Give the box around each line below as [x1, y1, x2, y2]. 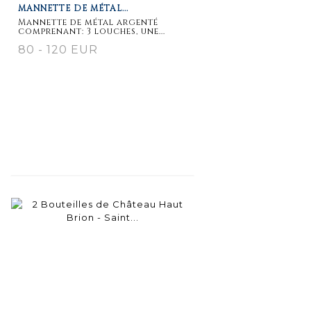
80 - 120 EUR [18, 42, 98, 56]
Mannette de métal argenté [18, 16, 158, 28]
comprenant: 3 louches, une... [18, 25, 165, 37]
